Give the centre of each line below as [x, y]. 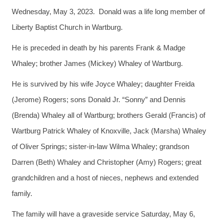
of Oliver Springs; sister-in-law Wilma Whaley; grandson [100, 146]
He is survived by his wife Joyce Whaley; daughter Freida [103, 84]
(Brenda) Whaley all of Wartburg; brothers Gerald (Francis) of [109, 115]
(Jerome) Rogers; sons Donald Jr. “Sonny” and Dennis [99, 99]
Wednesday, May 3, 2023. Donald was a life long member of [108, 11]
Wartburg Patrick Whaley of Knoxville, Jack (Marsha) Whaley [109, 131]
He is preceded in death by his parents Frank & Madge [99, 48]
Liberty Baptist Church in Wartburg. [67, 27]
